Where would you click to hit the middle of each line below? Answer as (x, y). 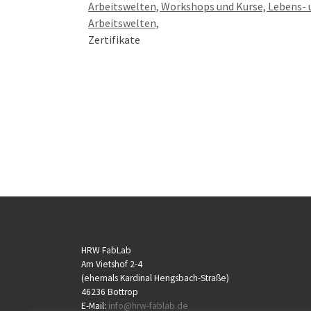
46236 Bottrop (110, 292)
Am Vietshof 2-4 (112, 264)
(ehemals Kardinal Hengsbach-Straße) (155, 278)
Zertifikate (114, 39)
